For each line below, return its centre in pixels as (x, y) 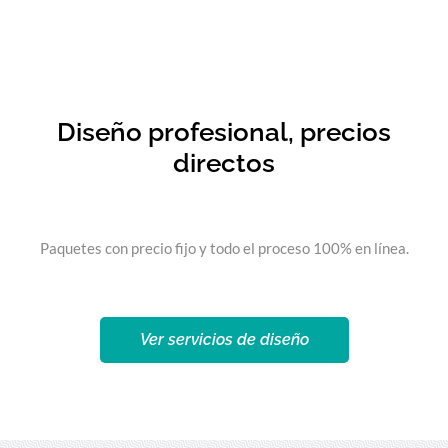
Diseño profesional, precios (224, 131)
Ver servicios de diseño (224, 339)
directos (224, 162)
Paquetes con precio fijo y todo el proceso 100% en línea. (224, 247)
